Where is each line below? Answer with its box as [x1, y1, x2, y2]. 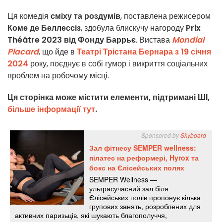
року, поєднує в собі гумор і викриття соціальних [28, 58, 208, 70]
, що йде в [39, 46, 77, 58]
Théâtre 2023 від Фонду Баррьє [7, 34, 136, 46]
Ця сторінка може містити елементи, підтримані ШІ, [7, 92, 210, 104]
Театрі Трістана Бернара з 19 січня [77, 46, 211, 58]
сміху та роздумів [51, 10, 120, 22]
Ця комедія [7, 10, 51, 22]
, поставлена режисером [120, 10, 211, 22]
